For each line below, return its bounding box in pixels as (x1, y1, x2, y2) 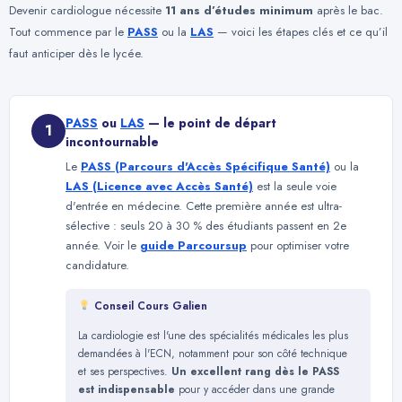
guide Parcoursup (140, 237, 247, 255)
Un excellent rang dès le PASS (171, 363, 339, 380)
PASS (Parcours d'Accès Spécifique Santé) (81, 158, 330, 176)
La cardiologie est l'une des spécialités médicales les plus (78, 327, 348, 344)
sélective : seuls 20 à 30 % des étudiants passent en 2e (66, 217, 346, 235)
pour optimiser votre (247, 237, 349, 255)
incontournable (66, 133, 159, 152)
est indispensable (78, 380, 175, 398)
